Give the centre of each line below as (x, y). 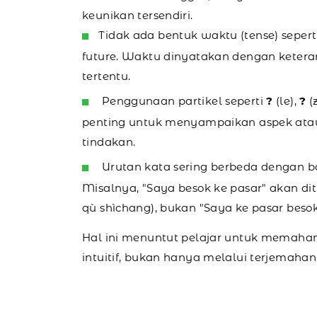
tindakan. (109, 142)
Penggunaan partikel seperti (183, 100)
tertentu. (106, 76)
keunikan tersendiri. (138, 15)
